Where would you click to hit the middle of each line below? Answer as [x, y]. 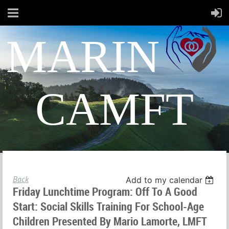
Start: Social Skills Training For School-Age [108, 206]
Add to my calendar [164, 180]
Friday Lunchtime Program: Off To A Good [105, 191]
